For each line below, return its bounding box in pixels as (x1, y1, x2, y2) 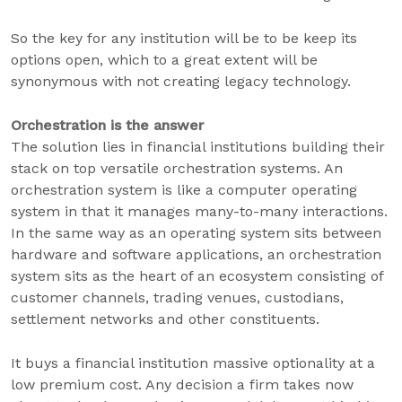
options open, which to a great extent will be (11, 51, 318, 68)
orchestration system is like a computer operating (11, 181, 357, 198)
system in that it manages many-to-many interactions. (11, 203, 388, 220)
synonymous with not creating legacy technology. (11, 73, 351, 90)
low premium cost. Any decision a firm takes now (11, 376, 354, 393)
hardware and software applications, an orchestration (11, 246, 381, 263)
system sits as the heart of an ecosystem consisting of (11, 267, 383, 284)
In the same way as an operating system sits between (11, 224, 381, 241)
